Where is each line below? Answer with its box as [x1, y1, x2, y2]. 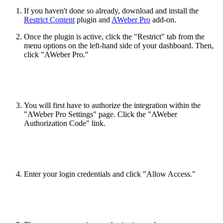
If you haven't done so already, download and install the [24, 6, 199, 15]
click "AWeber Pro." [24, 50, 89, 59]
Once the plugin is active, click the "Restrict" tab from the [24, 32, 205, 41]
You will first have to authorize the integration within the [24, 101, 201, 110]
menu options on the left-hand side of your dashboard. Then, [24, 41, 214, 50]
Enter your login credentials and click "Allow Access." [24, 170, 196, 179]
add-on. [150, 15, 176, 24]
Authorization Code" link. [24, 119, 106, 128]
